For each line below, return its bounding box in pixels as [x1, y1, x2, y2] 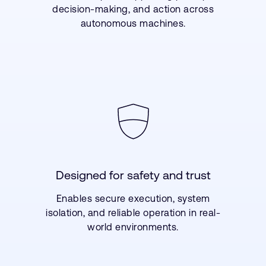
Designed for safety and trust [55, 168, 211, 182]
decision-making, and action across [52, 4, 214, 14]
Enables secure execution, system [56, 193, 210, 204]
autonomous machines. [80, 18, 186, 28]
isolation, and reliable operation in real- [46, 207, 220, 218]
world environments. [87, 221, 179, 232]
